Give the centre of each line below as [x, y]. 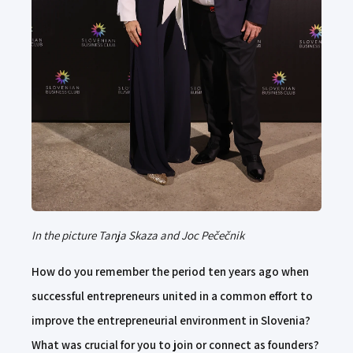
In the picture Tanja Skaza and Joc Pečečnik [138, 235]
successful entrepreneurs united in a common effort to [172, 295]
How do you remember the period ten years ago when [170, 271]
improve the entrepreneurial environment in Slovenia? [171, 320]
